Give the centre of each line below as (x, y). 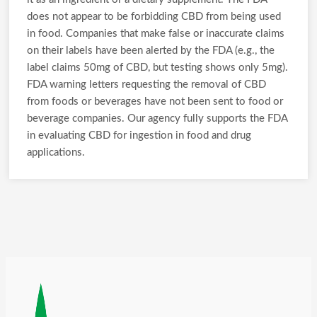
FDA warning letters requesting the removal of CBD (146, 85)
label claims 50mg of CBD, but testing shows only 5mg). (157, 68)
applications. (56, 152)
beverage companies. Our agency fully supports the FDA (157, 119)
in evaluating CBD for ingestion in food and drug (139, 136)
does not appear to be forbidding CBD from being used (154, 17)
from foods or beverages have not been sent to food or (155, 102)
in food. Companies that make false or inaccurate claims (156, 34)
